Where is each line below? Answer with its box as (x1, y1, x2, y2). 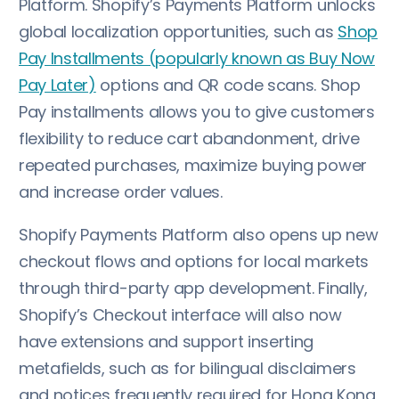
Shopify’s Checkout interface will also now (19, 303, 342, 326)
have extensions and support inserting (19, 330, 314, 353)
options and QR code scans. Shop (95, 73, 361, 96)
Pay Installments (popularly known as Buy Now (19, 46, 375, 69)
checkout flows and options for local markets (19, 249, 369, 273)
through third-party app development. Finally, (19, 276, 368, 299)
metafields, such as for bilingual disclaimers (19, 356, 356, 379)
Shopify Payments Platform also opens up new (19, 223, 379, 246)
